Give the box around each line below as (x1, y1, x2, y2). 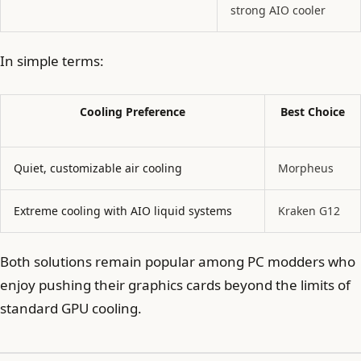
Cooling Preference (80, 103, 185, 119)
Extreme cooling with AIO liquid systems (14, 202, 232, 218)
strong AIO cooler (230, 2, 326, 18)
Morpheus (278, 160, 334, 176)
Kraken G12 (278, 202, 340, 218)
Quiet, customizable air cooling (14, 160, 182, 176)
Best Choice (280, 103, 345, 119)
